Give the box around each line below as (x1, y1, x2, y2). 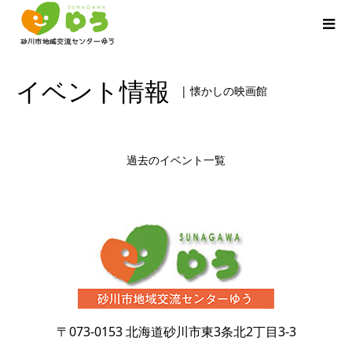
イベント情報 (16, 74, 170, 108)
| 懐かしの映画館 (181, 83, 267, 98)
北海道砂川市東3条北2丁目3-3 (125, 323, 296, 340)
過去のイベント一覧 (126, 152, 225, 167)
